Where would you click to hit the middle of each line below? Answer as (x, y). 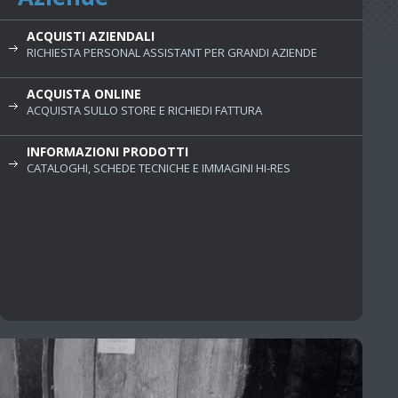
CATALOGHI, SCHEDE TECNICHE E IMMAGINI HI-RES (158, 167)
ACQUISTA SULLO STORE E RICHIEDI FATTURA (144, 110)
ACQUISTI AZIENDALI (90, 36)
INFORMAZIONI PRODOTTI (107, 151)
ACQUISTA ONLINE (84, 93)
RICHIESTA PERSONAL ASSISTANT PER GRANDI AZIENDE (171, 52)
